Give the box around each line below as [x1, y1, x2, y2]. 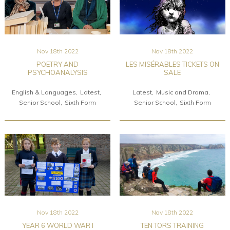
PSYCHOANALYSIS [27, 68, 88, 76]
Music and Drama [156, 88, 208, 96]
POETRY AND [36, 60, 79, 68]
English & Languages [11, 88, 76, 96]
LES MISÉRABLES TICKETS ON [125, 60, 219, 68]
